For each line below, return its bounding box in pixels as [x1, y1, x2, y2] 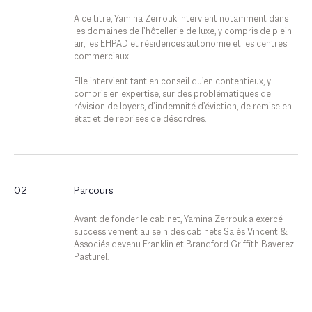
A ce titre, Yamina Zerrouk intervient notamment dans [73, 15, 288, 24]
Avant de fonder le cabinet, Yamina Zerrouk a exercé [73, 215, 283, 225]
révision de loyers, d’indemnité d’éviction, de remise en [73, 102, 292, 112]
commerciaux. [73, 52, 130, 62]
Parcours [73, 185, 113, 196]
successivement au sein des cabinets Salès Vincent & [73, 228, 288, 237]
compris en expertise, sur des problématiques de [73, 90, 271, 100]
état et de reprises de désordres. [73, 115, 206, 125]
